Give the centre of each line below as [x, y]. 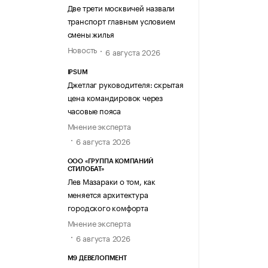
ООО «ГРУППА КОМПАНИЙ [110, 162]
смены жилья [91, 34]
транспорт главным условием [121, 21]
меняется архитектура [108, 194]
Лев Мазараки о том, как [111, 181]
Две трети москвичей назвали [121, 7]
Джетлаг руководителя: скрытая [125, 83]
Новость [82, 49]
